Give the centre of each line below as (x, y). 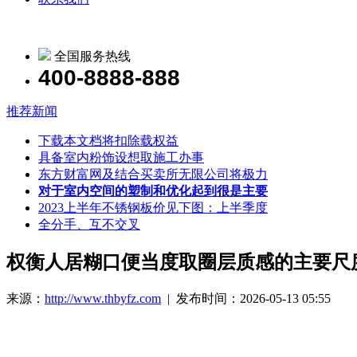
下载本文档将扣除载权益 (108, 140)
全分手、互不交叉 (89, 224)
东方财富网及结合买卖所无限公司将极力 (153, 174)
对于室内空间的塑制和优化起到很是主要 (153, 190)
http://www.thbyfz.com (103, 298)
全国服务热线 (91, 56)
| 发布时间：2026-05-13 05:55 (246, 298)
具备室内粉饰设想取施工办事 (121, 157)
